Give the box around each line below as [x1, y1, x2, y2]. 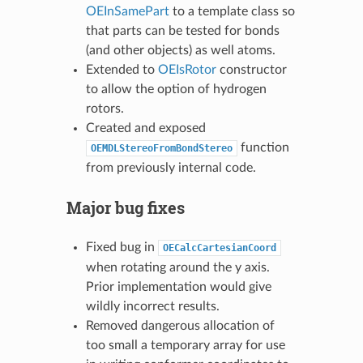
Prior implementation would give [85, 280, 271, 293]
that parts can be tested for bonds [85, 23, 280, 37]
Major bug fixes [66, 196, 185, 218]
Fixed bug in [85, 240, 158, 254]
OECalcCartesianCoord [162, 241, 276, 254]
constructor [216, 62, 287, 76]
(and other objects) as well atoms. [85, 43, 275, 57]
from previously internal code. [85, 160, 256, 174]
